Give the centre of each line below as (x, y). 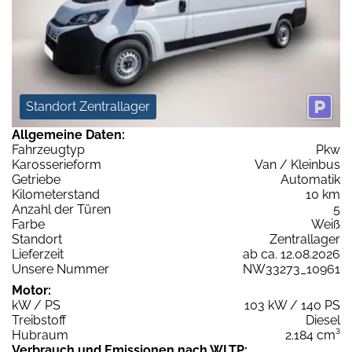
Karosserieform (57, 165)
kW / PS (36, 306)
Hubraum (40, 335)
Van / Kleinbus (297, 165)
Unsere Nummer (60, 269)
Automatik (310, 180)
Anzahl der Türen (61, 210)
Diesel (323, 321)
